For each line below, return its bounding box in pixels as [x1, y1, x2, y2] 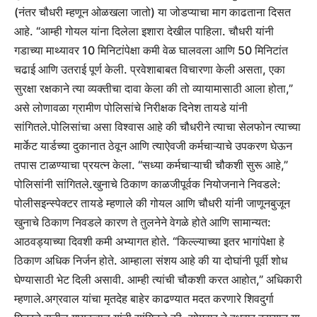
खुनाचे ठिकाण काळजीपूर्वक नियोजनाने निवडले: [93, 177, 281, 192]
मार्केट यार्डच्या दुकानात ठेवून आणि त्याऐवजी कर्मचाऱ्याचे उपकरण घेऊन [14, 139, 292, 154]
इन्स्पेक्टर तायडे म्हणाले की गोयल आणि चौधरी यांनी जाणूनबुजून [41, 196, 290, 211]
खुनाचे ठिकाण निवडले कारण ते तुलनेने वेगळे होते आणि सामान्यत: [14, 215, 271, 230]
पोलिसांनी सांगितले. [14, 177, 93, 192]
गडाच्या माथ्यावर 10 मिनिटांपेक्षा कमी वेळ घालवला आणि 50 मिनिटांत [14, 43, 288, 58]
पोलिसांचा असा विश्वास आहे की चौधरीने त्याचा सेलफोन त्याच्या [51, 120, 301, 134]
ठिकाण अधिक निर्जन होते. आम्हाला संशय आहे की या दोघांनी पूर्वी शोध [14, 253, 287, 268]
